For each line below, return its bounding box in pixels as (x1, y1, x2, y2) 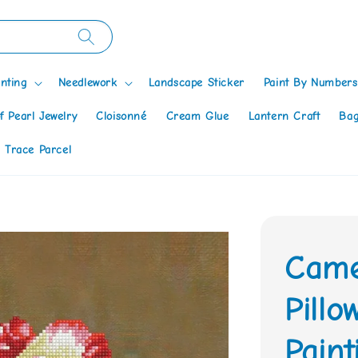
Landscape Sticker (148, 75, 245, 89)
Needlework (58, 75, 117, 89)
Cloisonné (96, 109, 147, 123)
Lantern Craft (248, 109, 320, 123)
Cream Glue (165, 109, 229, 123)
